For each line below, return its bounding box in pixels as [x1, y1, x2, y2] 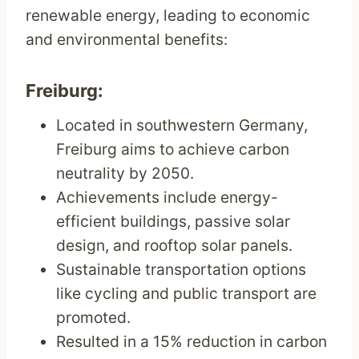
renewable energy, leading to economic [26, 6, 310, 26]
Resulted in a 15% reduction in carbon [56, 332, 328, 352]
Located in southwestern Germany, [56, 115, 309, 135]
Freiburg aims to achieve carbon [56, 139, 290, 159]
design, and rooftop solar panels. [56, 236, 293, 256]
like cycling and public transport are [56, 284, 317, 304]
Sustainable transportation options [56, 260, 307, 280]
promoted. [56, 308, 131, 328]
